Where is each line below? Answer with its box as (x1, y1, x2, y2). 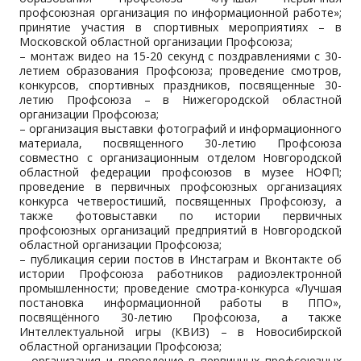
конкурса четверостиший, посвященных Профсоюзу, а (19, 193, 342, 209)
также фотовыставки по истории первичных (19, 208, 342, 223)
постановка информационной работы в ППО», (19, 295, 342, 310)
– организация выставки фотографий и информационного (19, 121, 342, 136)
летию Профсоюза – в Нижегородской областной (19, 92, 342, 107)
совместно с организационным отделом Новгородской (19, 150, 342, 165)
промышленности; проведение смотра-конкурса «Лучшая (19, 280, 342, 296)
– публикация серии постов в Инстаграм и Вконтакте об (19, 251, 342, 267)
